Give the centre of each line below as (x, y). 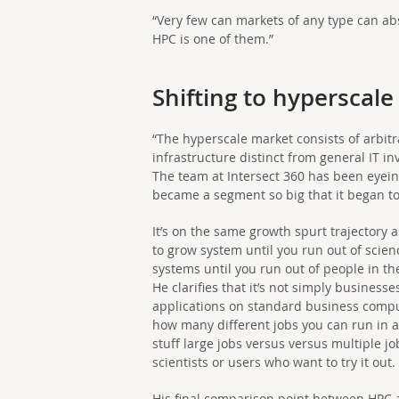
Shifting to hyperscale (273, 98)
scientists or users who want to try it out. (274, 362)
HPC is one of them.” (213, 39)
